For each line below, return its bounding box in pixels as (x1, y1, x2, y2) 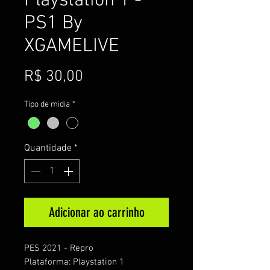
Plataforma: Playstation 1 (24, 256, 124, 268)
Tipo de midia (24, 99, 70, 110)
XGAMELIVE (24, 35, 119, 58)
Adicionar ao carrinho (48, 204, 145, 221)
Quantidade (24, 142, 72, 154)
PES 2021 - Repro (24, 242, 93, 254)
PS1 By (24, 12, 83, 36)
